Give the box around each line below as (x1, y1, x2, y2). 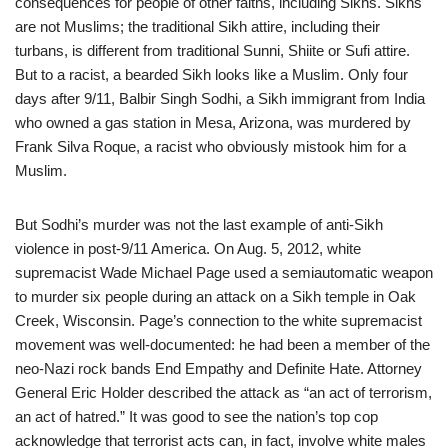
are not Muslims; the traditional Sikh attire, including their (15, 17, 380, 35)
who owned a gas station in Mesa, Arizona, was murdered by (15, 113, 411, 131)
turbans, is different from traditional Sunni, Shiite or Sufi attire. (15, 41, 410, 59)
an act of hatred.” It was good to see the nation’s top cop (15, 407, 378, 425)
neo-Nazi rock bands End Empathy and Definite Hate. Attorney (15, 359, 422, 377)
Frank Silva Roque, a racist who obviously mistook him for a (15, 137, 406, 155)
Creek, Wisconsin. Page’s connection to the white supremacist (15, 311, 422, 329)
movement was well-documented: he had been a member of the (15, 335, 430, 353)
